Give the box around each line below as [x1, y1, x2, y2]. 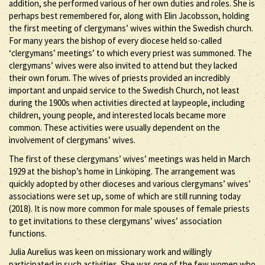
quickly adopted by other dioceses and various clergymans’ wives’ [9, 177, 251, 189]
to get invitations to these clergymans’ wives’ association [9, 215, 222, 227]
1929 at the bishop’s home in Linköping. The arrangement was [9, 165, 235, 177]
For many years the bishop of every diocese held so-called [9, 35, 222, 46]
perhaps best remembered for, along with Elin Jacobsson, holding [9, 10, 250, 21]
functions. [9, 227, 47, 239]
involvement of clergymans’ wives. [9, 134, 135, 146]
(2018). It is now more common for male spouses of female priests [9, 202, 250, 214]
